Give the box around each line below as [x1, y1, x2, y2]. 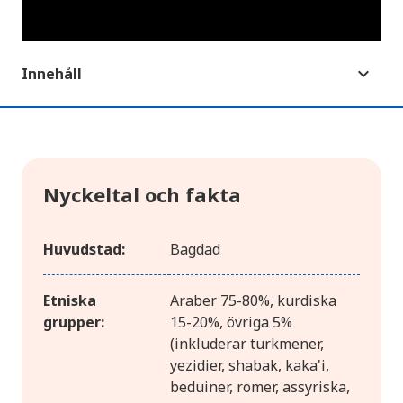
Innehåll [22, 64, 82, 85]
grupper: [43, 312, 104, 333]
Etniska [43, 291, 96, 311]
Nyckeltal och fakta [43, 181, 241, 209]
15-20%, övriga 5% [170, 312, 292, 333]
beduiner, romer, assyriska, [170, 377, 350, 398]
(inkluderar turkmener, [170, 334, 324, 354]
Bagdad [170, 239, 220, 260]
